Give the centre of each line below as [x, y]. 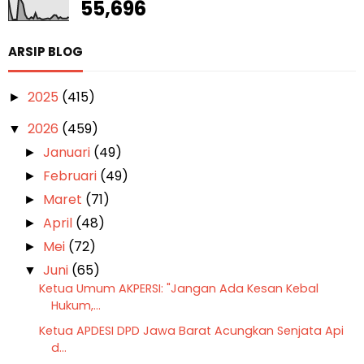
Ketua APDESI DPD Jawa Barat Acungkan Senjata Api [191, 330]
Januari [69, 152]
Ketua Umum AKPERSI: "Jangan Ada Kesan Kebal [178, 288]
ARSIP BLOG [45, 51]
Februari [72, 175]
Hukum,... [76, 305]
